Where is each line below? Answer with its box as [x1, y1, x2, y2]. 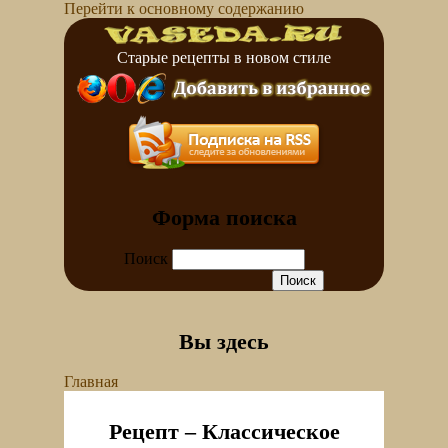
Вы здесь [179, 329, 269, 354]
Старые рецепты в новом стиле [117, 49, 331, 66]
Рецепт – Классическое [108, 419, 340, 444]
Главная [64, 373, 118, 390]
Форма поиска [151, 205, 297, 230]
